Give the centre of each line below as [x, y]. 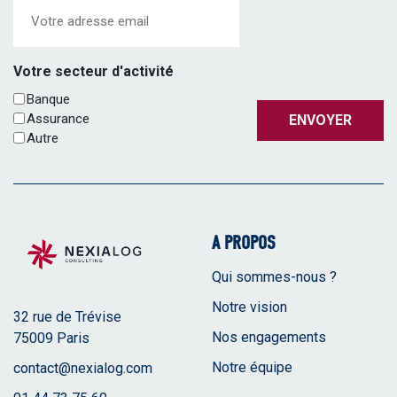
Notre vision [249, 307]
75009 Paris [53, 338]
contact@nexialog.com [83, 368]
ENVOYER [320, 120]
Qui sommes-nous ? [274, 276]
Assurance [58, 118]
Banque [48, 99]
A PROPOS [244, 242]
